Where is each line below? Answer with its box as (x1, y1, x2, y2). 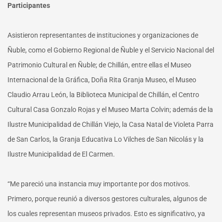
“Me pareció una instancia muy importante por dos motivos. (7, 180, 190, 188)
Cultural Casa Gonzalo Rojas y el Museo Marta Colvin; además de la (7, 106, 213, 114)
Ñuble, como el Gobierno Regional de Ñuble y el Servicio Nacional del (7, 46, 214, 55)
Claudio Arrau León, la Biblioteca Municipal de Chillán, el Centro (7, 91, 199, 99)
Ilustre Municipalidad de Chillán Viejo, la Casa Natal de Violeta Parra (7, 120, 214, 129)
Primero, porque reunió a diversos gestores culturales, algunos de (7, 195, 207, 203)
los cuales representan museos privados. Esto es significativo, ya (7, 210, 205, 218)
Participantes (7, 1, 50, 10)
